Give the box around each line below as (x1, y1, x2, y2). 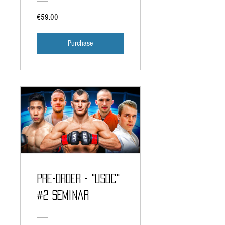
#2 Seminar (37, 190, 89, 200)
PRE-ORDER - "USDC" (37, 173, 120, 183)
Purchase (68, 38, 93, 48)
